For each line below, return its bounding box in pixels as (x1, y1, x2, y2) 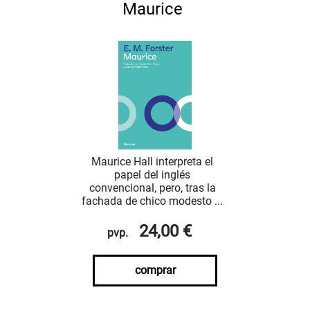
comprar (134, 264, 176, 277)
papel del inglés (114, 168, 190, 182)
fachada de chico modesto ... (82, 194, 223, 208)
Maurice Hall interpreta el (91, 155, 213, 169)
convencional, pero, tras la (89, 181, 216, 195)
